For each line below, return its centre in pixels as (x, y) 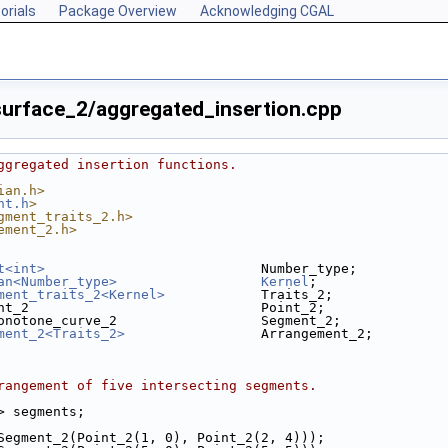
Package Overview (118, 11)
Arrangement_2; (249, 333)
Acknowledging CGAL (267, 11)
